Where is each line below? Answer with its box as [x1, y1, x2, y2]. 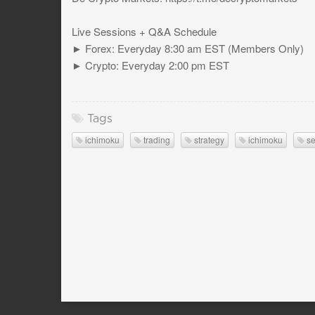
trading [141, 133, 170, 146]
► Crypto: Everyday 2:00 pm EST [72, 57, 229, 72]
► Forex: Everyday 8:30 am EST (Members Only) [72, 40, 304, 56]
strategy [192, 133, 224, 146]
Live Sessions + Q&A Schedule [72, 23, 217, 39]
